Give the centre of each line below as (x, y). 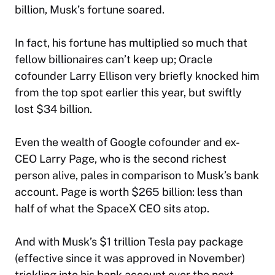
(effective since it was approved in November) (130, 258)
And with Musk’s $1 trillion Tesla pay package (129, 242)
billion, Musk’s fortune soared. (90, 10)
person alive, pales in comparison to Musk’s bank (137, 176)
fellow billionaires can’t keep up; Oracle (114, 60)
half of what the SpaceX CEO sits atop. (112, 209)
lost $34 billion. (53, 109)
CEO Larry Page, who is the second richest (121, 159)
